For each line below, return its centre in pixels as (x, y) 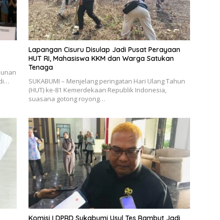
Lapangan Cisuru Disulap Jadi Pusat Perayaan (104, 49)
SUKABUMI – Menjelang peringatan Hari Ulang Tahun (107, 81)
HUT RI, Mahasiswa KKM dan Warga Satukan (101, 58)
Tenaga (41, 67)
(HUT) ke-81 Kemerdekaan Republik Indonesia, (97, 90)
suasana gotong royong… (67, 98)
